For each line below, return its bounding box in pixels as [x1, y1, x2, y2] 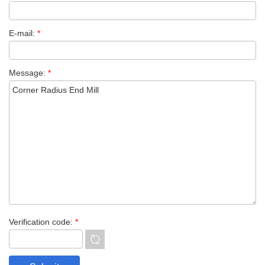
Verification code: [9, 217, 75, 227]
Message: [9, 68, 48, 78]
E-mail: [9, 28, 37, 38]
